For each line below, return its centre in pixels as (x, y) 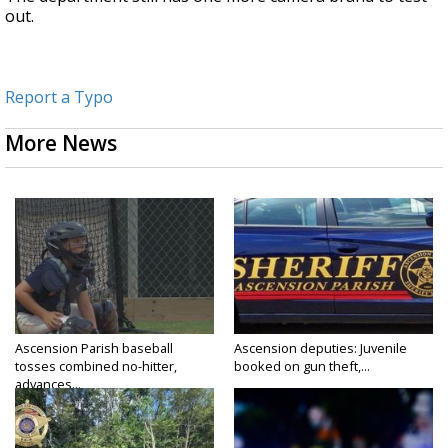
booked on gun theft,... (302, 365)
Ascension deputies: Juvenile (320, 347)
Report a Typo (59, 96)
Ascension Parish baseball (94, 347)
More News (61, 142)
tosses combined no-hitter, (96, 365)
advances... (48, 383)
